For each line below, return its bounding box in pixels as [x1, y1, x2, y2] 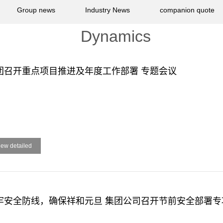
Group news [16, 6, 55, 14]
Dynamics [80, 27, 151, 45]
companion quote [159, 6, 215, 14]
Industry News [85, 6, 130, 14]
